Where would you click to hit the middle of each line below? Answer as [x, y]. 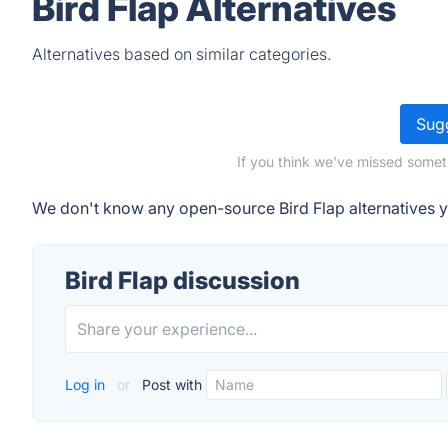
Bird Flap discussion [182, 280]
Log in [87, 384]
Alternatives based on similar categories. [181, 54]
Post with [170, 384]
